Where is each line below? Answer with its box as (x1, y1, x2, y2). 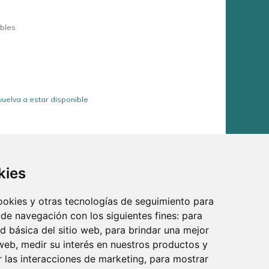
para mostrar (150, 253, 208, 265)
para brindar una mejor (105, 224, 209, 236)
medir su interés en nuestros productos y (21, 238, 208, 250)
